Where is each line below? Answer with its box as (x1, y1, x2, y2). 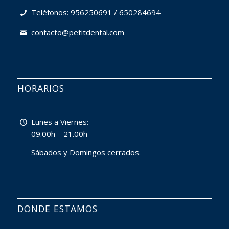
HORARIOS (17, 82, 64, 95)
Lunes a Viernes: (31, 116, 89, 127)
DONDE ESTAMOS (17, 202, 98, 215)
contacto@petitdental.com (31, 27, 125, 38)
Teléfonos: (31, 7, 71, 18)
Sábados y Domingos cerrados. (31, 147, 141, 158)
